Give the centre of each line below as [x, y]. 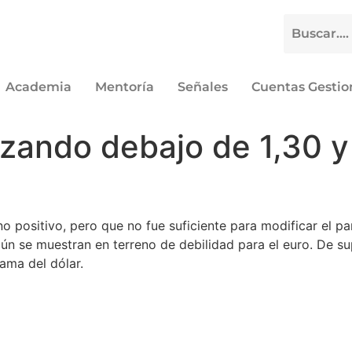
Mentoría [124, 87]
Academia [38, 87]
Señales [202, 87]
